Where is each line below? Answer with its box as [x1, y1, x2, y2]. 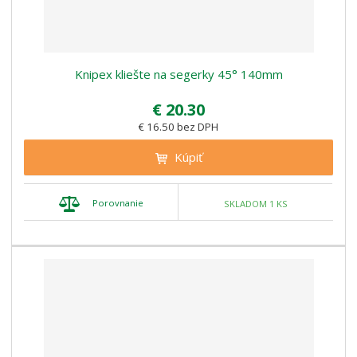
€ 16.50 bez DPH [139, 120, 218, 135]
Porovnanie [92, 197, 143, 210]
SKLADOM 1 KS [223, 197, 288, 210]
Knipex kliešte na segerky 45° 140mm [74, 66, 283, 83]
